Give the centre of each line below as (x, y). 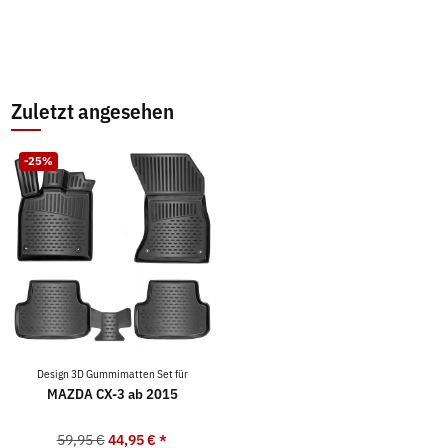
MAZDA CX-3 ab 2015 (112, 393)
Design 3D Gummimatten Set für (112, 373)
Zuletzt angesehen (93, 111)
